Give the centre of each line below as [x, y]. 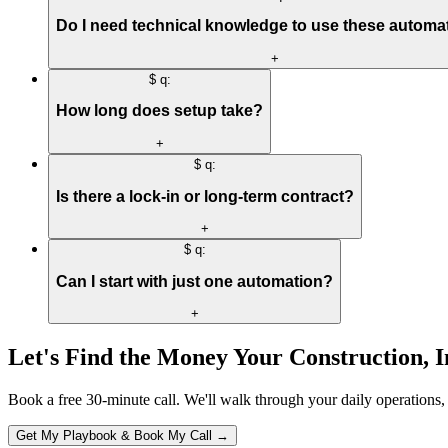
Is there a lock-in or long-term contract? [205, 196]
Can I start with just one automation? [194, 281]
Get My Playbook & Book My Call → [122, 436]
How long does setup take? [159, 111]
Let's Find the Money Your [148, 357]
